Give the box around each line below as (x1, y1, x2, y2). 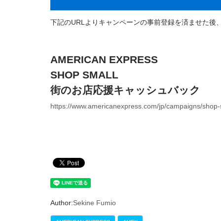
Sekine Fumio (73, 198, 116, 207)
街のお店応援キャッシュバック (50, 84, 200, 96)
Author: (50, 198, 73, 207)
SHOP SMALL (50, 69, 118, 80)
